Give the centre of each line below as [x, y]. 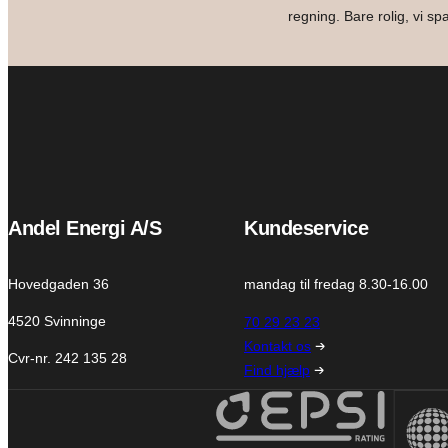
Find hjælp [277, 369]
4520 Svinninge [57, 320]
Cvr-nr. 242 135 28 [67, 357]
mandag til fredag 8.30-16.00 [336, 283]
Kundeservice [306, 227]
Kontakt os [277, 345]
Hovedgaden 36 [58, 283]
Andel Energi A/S [84, 227]
